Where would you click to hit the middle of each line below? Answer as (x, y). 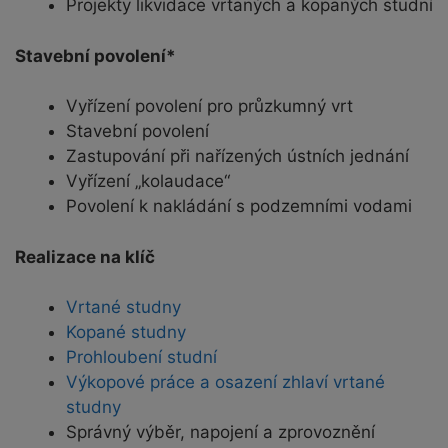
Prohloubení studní (141, 357)
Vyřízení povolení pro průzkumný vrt (209, 106)
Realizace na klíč (85, 256)
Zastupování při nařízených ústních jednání (237, 156)
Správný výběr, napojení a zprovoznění (220, 432)
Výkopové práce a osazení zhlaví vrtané (225, 382)
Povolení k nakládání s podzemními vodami (239, 206)
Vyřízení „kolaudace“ (148, 181)
